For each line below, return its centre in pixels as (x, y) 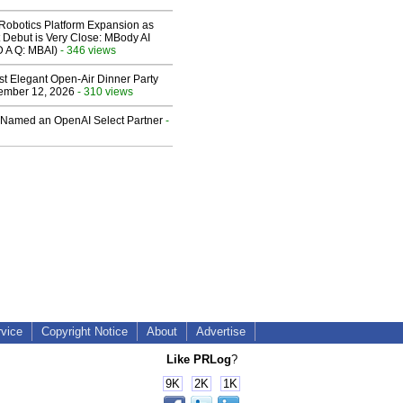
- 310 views (104, 92)
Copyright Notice (85, 332)
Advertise (221, 332)
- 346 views (87, 50)
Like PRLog (198, 359)
